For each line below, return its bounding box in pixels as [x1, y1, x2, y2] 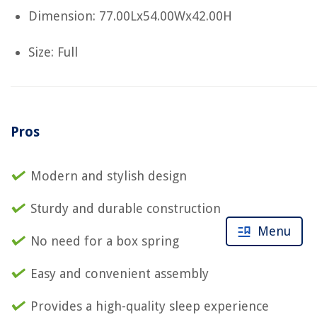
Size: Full [28, 45, 78, 59]
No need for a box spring [30, 234, 179, 248]
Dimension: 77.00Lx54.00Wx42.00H [28, 8, 232, 23]
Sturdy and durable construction [30, 201, 221, 216]
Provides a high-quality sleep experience [30, 299, 269, 313]
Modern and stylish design [30, 168, 187, 183]
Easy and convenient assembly [30, 266, 209, 281]
